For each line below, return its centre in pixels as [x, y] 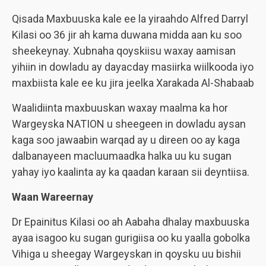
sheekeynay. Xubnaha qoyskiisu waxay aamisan [124, 51]
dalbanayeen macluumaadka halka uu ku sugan [122, 156]
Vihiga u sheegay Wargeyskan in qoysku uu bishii [126, 254]
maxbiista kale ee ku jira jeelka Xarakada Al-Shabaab [133, 83]
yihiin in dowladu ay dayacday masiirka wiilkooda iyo [133, 67]
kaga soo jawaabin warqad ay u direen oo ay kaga [126, 140]
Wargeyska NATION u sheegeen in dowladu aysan [129, 124]
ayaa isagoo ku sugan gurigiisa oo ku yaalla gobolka [131, 238]
